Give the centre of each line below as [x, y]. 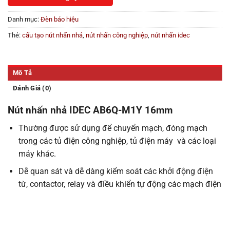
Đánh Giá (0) [32, 88]
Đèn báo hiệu [60, 20]
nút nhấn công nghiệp [117, 35]
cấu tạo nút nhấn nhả [52, 35]
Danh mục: [24, 20]
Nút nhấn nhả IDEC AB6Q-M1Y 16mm [90, 110]
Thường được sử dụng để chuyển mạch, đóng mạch [113, 128]
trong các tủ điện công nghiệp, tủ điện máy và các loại [117, 141]
